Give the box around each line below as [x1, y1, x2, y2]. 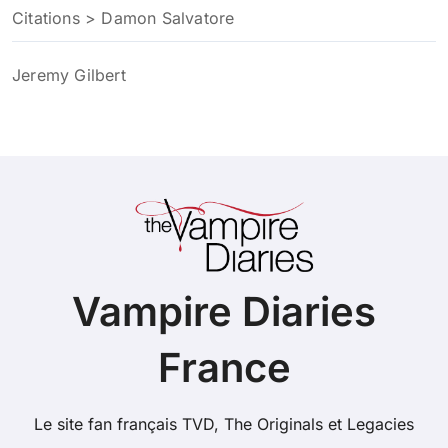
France [157, 343, 291, 393]
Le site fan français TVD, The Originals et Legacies [34, 414, 414, 435]
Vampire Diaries [72, 287, 376, 337]
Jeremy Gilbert [12, 64, 126, 85]
